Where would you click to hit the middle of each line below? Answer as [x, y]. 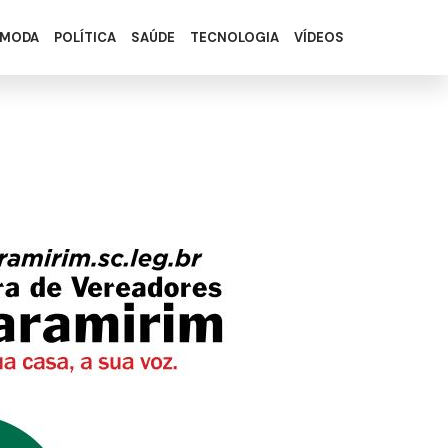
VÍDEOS [318, 37]
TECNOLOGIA [234, 37]
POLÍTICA [84, 37]
